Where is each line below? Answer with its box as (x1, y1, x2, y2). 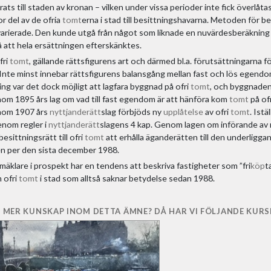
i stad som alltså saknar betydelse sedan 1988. (38, 172, 215, 183)
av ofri (203, 106, 230, 117)
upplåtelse (163, 106, 203, 117)
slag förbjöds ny (101, 106, 163, 117)
